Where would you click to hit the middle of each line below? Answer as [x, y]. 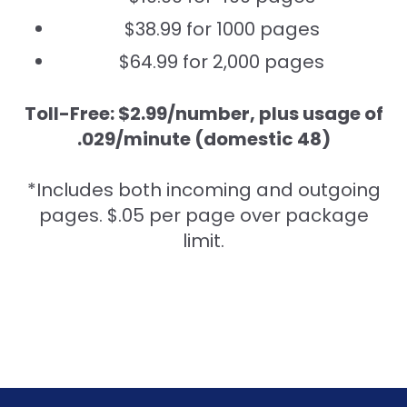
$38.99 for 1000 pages [222, 29]
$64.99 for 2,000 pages [222, 61]
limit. [203, 240]
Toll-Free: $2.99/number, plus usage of [203, 113]
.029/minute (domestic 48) [203, 139]
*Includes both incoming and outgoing [203, 189]
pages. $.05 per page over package [203, 215]
